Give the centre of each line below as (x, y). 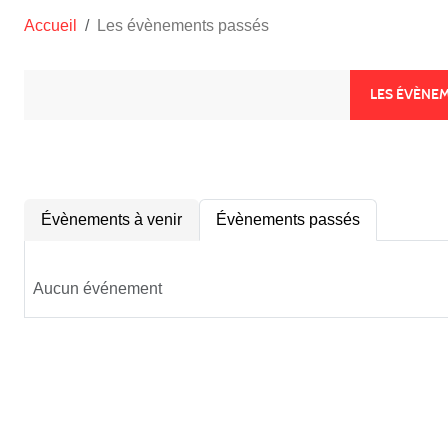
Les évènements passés (183, 25)
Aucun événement (97, 288)
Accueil (50, 25)
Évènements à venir (111, 219)
